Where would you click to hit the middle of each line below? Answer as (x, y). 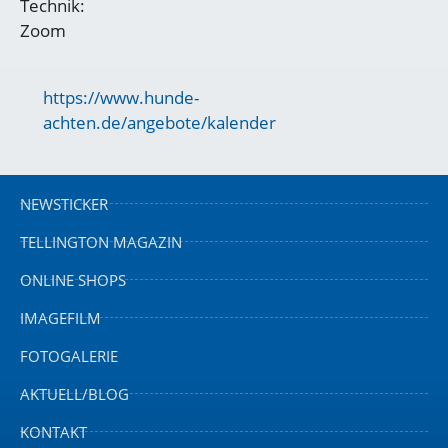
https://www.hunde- (120, 97)
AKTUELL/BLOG (74, 393)
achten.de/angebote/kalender (159, 122)
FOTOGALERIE (69, 355)
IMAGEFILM (60, 317)
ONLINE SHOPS (73, 279)
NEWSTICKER (64, 203)
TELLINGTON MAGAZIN (101, 241)
